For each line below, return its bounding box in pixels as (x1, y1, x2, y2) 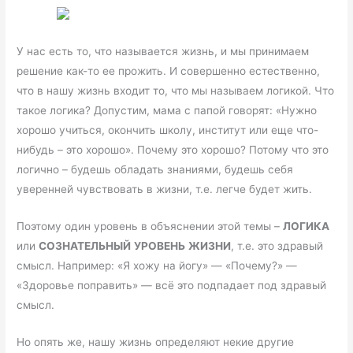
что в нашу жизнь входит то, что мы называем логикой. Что (17, 84, 335, 98)
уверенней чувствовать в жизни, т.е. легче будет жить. (17, 183, 313, 196)
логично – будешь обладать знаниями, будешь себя (17, 163, 294, 176)
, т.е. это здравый (231, 240, 324, 253)
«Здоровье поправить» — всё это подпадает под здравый (17, 279, 327, 292)
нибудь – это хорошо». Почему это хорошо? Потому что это (17, 143, 329, 157)
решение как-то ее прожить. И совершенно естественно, (17, 65, 321, 78)
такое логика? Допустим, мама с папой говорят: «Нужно (17, 104, 318, 117)
